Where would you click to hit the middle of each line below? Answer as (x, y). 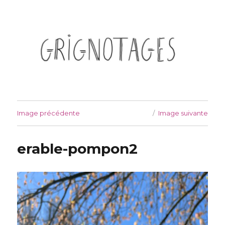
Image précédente (49, 113)
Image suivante (183, 113)
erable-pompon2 (78, 149)
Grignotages (55, 28)
